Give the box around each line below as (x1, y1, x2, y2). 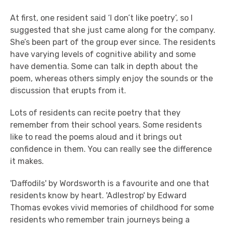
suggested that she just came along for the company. (10, 25, 215, 35)
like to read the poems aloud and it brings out (10, 132, 182, 142)
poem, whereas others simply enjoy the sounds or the (10, 74, 213, 83)
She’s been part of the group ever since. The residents (10, 37, 215, 47)
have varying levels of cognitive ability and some (10, 49, 196, 59)
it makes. (10, 156, 44, 166)
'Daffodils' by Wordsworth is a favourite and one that (10, 179, 209, 188)
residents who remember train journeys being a (10, 215, 190, 224)
